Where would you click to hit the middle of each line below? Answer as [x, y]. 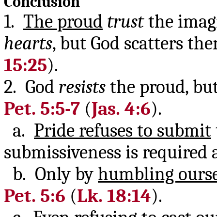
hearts [28, 43]
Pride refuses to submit [123, 131]
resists [82, 87]
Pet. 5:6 [35, 196]
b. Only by [51, 174]
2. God [31, 87]
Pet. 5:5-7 [42, 109]
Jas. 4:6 [121, 109]
